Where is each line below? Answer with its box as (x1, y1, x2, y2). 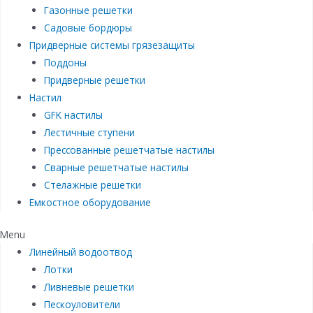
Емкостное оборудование (29, 196, 152, 210)
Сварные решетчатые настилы (43, 161, 189, 175)
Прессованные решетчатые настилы (43, 143, 214, 157)
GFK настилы (43, 108, 103, 122)
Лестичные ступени (43, 126, 135, 140)
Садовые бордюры (43, 21, 132, 35)
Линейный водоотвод (29, 245, 133, 259)
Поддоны (43, 56, 87, 70)
